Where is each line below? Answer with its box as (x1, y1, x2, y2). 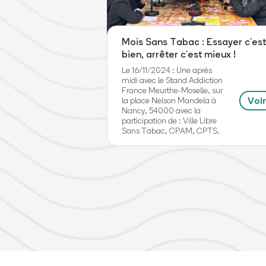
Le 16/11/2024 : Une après (122, 65, 213, 75)
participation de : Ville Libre (122, 116, 217, 125)
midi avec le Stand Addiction (122, 75, 223, 85)
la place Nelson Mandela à (122, 96, 217, 105)
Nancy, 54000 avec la (122, 106, 201, 115)
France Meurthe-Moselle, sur (122, 85, 223, 95)
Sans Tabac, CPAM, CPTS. (122, 126, 220, 135)
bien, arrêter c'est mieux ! (122, 48, 236, 60)
